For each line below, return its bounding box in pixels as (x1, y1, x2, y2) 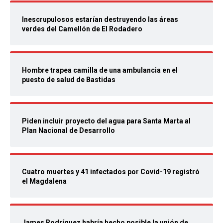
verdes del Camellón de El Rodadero (22, 25, 142, 33)
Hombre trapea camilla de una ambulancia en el (22, 66, 178, 75)
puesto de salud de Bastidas (22, 76, 115, 84)
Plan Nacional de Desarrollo (22, 126, 115, 135)
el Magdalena (22, 177, 67, 186)
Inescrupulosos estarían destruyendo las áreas (22, 15, 178, 24)
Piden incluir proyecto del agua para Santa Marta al (22, 117, 191, 125)
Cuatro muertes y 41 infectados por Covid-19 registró (22, 168, 200, 176)
